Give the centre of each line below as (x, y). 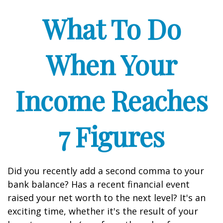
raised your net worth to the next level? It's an (107, 198)
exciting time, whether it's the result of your (103, 211)
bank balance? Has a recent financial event (99, 184)
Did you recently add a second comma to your (106, 171)
